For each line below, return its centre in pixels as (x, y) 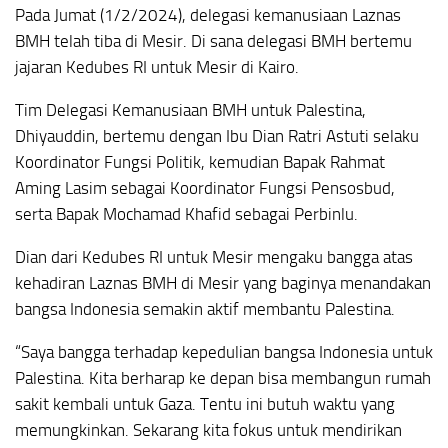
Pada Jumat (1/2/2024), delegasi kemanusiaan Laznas (208, 15)
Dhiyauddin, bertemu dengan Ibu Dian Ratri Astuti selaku (217, 136)
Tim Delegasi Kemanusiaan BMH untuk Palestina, (190, 110)
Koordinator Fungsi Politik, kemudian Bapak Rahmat (200, 162)
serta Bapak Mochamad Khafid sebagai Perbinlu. (186, 214)
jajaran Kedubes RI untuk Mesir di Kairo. (157, 67)
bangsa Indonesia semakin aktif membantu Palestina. (205, 308)
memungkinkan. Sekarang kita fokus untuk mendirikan (208, 429)
